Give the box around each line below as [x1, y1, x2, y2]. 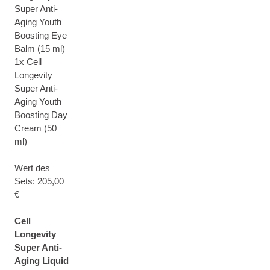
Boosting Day [14, 110, 67, 120]
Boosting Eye [14, 30, 67, 40]
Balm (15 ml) [14, 43, 65, 54]
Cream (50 [14, 123, 57, 133]
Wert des [14, 163, 50, 173]
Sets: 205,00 [14, 176, 64, 186]
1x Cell [14, 57, 42, 67]
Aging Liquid [14, 256, 69, 266]
